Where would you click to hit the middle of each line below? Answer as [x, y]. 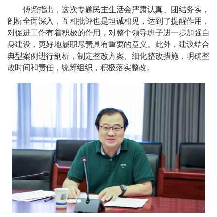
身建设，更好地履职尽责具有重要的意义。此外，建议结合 [108, 44]
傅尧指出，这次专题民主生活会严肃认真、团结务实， [116, 9]
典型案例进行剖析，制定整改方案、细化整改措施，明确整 [108, 56]
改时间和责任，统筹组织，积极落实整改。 [81, 68]
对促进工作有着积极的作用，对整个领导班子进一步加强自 [108, 33]
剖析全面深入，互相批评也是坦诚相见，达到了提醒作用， [108, 21]
